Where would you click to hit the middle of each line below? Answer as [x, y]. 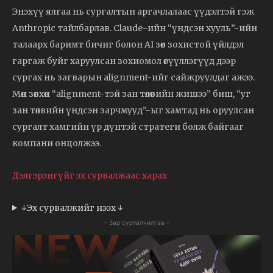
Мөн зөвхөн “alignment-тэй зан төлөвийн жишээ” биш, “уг [131, 94]
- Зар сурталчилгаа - [136, 222]
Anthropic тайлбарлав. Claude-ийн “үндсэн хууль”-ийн [135, 28]
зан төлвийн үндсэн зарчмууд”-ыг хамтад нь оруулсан [133, 110]
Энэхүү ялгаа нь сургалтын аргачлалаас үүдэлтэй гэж [133, 11]
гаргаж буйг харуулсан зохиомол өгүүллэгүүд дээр [124, 61]
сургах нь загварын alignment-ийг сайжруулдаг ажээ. [133, 77]
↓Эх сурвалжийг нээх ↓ [72, 207]
